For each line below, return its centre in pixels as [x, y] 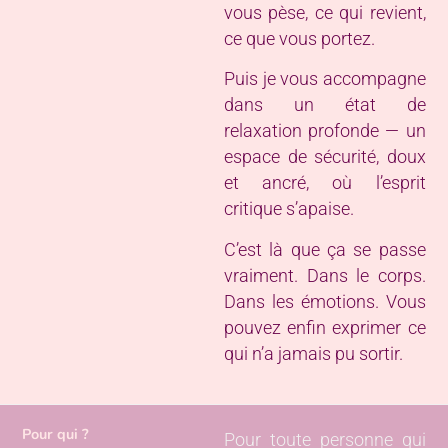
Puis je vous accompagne [325, 79]
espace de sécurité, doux [325, 157]
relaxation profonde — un [325, 131]
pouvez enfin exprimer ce [325, 327]
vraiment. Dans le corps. [325, 275]
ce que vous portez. [299, 38]
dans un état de [325, 105]
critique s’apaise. [289, 209]
